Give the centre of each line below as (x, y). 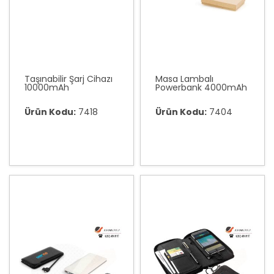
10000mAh (47, 87)
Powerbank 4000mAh (201, 87)
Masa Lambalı (184, 79)
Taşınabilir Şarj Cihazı (68, 79)
